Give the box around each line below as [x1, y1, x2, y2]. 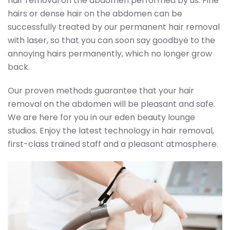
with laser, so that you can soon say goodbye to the [8, 34, 215, 46]
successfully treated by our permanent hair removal [8, 21, 220, 33]
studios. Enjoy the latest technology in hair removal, [8, 125, 214, 137]
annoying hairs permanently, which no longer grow [8, 48, 212, 60]
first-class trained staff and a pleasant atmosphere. [8, 138, 218, 150]
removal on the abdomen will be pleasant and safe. [8, 98, 215, 110]
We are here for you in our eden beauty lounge [8, 111, 195, 123]
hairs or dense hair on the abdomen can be [8, 8, 182, 20]
